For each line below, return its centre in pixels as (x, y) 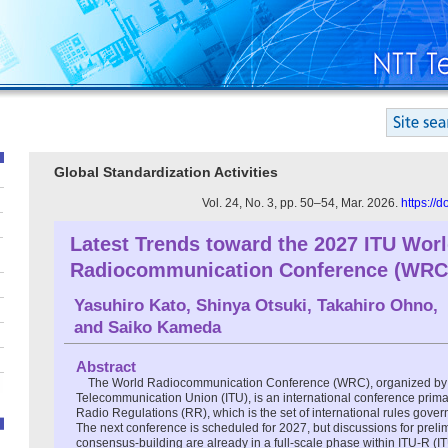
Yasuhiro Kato (130, 305)
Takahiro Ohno (375, 305)
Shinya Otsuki (251, 305)
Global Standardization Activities (166, 172)
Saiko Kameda (164, 327)
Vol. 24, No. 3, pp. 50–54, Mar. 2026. (301, 202)
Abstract (106, 366)
